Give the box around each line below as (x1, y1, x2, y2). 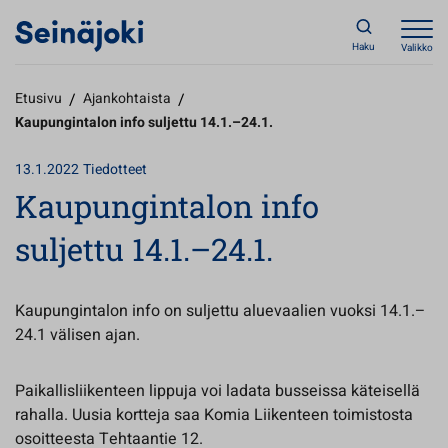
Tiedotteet (83, 159, 147, 180)
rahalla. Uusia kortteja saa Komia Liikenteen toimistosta (15, 403, 413, 427)
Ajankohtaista (83, 88, 171, 109)
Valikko (401, 41, 433, 55)
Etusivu (15, 88, 62, 109)
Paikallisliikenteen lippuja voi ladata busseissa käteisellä (15, 379, 420, 403)
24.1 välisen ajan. (15, 323, 140, 347)
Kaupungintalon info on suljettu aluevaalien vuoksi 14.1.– (15, 299, 426, 323)
